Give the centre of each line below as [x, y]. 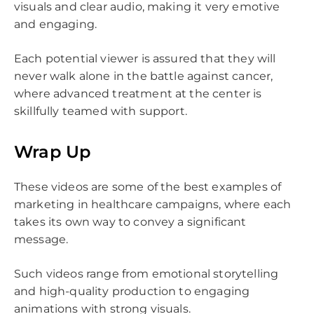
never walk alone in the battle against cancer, [144, 76]
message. [43, 239]
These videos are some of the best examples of [148, 186]
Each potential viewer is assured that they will [145, 58]
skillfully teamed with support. [101, 111]
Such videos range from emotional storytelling [146, 273]
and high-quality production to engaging [132, 291]
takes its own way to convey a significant [130, 221]
